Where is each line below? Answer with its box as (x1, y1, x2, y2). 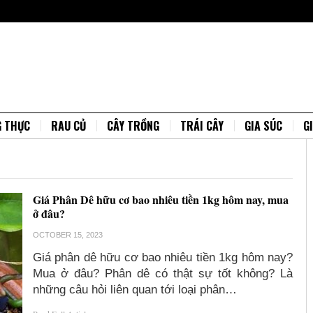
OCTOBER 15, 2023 (33, 231, 103, 239)
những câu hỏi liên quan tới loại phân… (33, 283, 238, 296)
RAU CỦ (51, 117, 86, 134)
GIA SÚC (245, 117, 282, 134)
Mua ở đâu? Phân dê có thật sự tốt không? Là (33, 267, 293, 280)
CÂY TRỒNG (107, 117, 159, 134)
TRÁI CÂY (180, 117, 224, 134)
